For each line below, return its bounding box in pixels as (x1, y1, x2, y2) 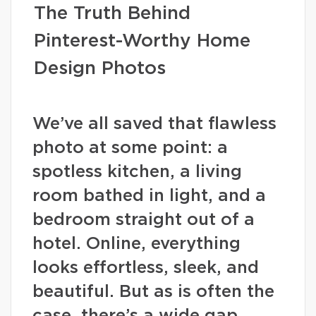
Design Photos (34, 59, 166, 78)
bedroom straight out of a (32, 212, 255, 229)
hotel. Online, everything (32, 236, 241, 253)
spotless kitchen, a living (32, 164, 242, 181)
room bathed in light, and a (32, 188, 266, 205)
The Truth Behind (34, 4, 190, 23)
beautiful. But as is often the (32, 284, 274, 300)
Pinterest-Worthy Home (34, 32, 250, 50)
